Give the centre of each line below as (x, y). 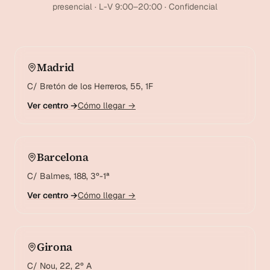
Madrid (55, 67)
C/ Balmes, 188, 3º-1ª (68, 176)
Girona (55, 246)
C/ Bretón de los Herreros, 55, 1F (90, 86)
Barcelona (63, 157)
